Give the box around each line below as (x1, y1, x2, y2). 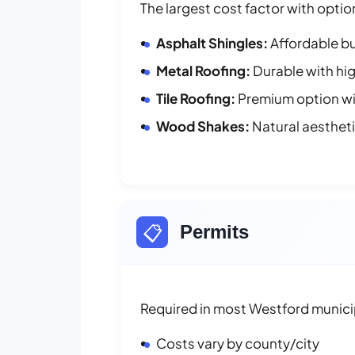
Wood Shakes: (156, 116, 250, 135)
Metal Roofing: (156, 61, 250, 79)
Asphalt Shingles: (156, 33, 268, 52)
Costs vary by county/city (156, 334, 319, 352)
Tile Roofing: (156, 89, 235, 107)
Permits (180, 220, 249, 242)
